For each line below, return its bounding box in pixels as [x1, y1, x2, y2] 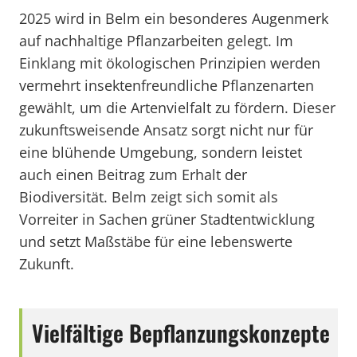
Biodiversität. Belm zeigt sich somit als [19, 187, 278, 206]
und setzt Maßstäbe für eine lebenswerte [19, 232, 292, 251]
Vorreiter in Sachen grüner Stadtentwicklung [19, 210, 315, 229]
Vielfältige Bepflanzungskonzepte [32, 316, 330, 349]
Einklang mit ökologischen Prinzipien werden [19, 53, 320, 73]
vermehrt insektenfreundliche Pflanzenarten [19, 76, 314, 95]
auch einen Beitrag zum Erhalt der [19, 165, 247, 184]
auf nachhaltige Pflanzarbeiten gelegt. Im [19, 31, 293, 50]
